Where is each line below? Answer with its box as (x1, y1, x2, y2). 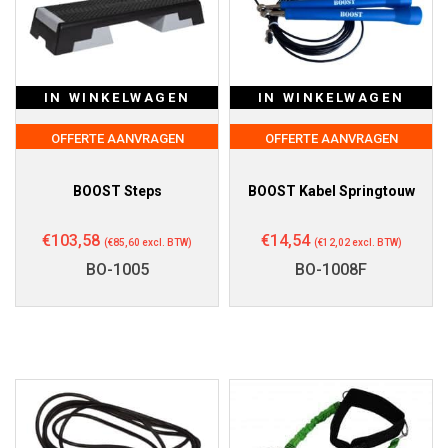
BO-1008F (295, 259, 367, 279)
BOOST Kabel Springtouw (247, 182, 415, 199)
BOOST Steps (72, 182, 162, 199)
